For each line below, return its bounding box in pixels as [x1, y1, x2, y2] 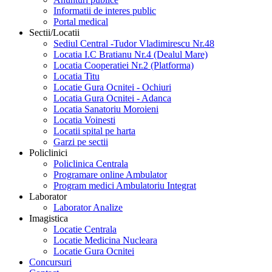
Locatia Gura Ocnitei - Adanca [53, 93, 171, 103]
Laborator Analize [53, 202, 123, 212]
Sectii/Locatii [29, 27, 80, 38]
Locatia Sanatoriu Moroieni [53, 104, 158, 114]
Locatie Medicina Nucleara [53, 235, 157, 245]
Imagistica [29, 213, 68, 223]
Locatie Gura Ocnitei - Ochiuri [53, 82, 171, 92]
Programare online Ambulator [53, 169, 167, 180]
